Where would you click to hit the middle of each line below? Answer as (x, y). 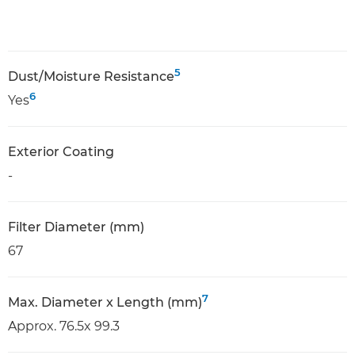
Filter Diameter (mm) (76, 227)
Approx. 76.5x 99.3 (64, 326)
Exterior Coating (61, 152)
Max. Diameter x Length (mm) (105, 302)
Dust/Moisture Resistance (91, 76)
